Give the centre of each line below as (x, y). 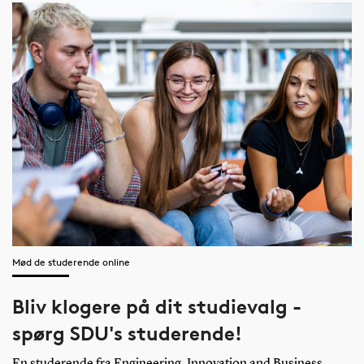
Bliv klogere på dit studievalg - (156, 307)
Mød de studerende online (71, 262)
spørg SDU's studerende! (127, 334)
